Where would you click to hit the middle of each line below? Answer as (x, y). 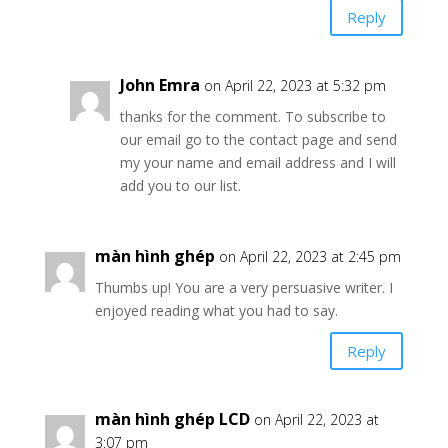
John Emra (159, 85)
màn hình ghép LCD (172, 419)
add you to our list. (180, 185)
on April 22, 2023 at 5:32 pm (294, 85)
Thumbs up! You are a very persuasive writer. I (243, 287)
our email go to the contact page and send (258, 139)
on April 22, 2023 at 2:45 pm (309, 256)
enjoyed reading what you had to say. (216, 310)
